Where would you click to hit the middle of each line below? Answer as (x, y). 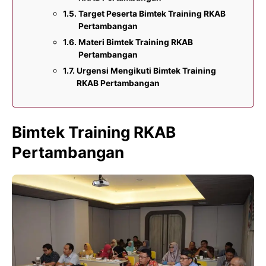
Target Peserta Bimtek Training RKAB (152, 13)
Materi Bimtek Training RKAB (135, 42)
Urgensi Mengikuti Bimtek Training (146, 70)
